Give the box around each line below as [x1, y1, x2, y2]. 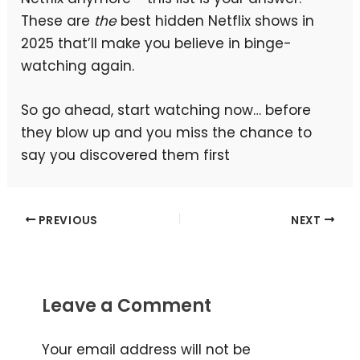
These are [21, 11, 95, 31]
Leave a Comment [41, 292, 211, 318]
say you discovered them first [21, 145, 231, 166]
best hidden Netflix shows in [117, 11, 315, 31]
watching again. [21, 56, 135, 76]
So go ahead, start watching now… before [21, 100, 312, 121]
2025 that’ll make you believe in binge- [21, 34, 292, 54]
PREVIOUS [35, 212, 98, 228]
